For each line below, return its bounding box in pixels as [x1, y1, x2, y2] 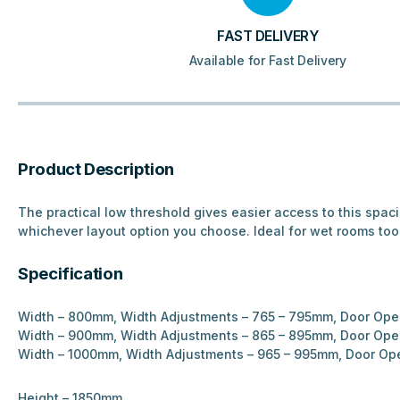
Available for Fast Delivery [189, 53, 346, 69]
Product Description [18, 159, 174, 180]
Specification [18, 263, 123, 285]
